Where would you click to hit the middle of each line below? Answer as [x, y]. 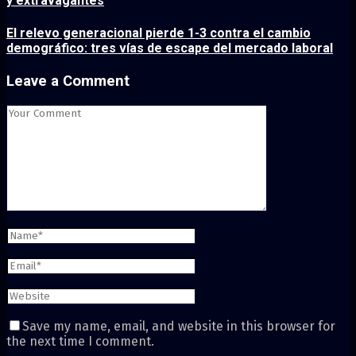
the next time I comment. [80, 341]
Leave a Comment [68, 81]
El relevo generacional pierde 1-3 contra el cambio [159, 33]
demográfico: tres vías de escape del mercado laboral [170, 48]
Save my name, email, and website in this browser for [179, 326]
